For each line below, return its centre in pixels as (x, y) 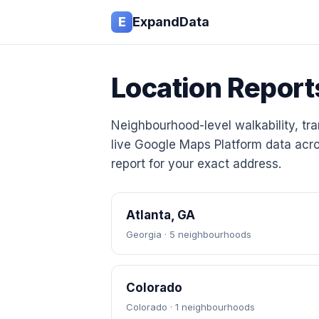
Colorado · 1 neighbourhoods (190, 307)
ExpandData (171, 22)
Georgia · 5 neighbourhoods (189, 234)
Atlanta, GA (161, 215)
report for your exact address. (196, 164)
